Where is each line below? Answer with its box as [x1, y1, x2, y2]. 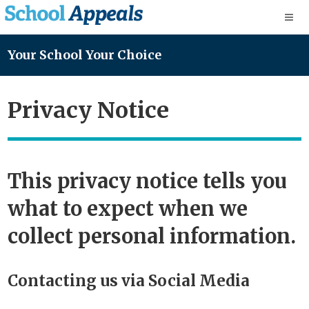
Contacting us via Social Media [8, 270, 250, 290]
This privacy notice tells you [8, 168, 287, 194]
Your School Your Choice [8, 48, 161, 63]
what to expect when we [8, 196, 248, 221]
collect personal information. [8, 223, 296, 249]
